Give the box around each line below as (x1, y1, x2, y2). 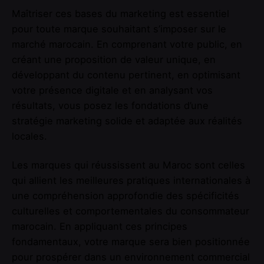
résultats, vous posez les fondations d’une (12, 100, 209, 112)
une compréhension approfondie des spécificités (12, 189, 239, 202)
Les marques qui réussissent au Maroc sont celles (12, 159, 245, 171)
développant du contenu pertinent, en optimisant (12, 69, 240, 81)
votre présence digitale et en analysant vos (12, 84, 213, 97)
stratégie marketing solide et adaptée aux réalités (12, 115, 242, 127)
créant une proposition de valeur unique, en (12, 54, 216, 66)
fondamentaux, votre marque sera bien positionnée (12, 235, 250, 247)
